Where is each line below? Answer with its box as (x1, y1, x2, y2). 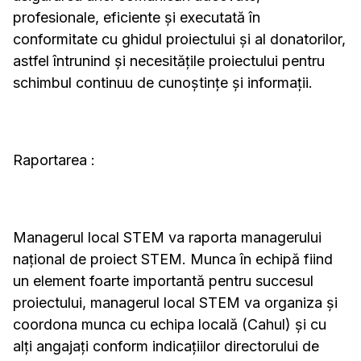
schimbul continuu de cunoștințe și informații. (13, 74, 313, 92)
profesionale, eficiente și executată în (13, 9, 260, 27)
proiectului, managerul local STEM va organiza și (13, 294, 338, 312)
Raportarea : (13, 151, 95, 169)
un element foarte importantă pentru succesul (13, 272, 313, 290)
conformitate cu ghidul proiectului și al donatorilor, (13, 31, 346, 48)
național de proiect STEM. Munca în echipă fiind (13, 251, 333, 268)
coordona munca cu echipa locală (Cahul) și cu (13, 316, 326, 334)
